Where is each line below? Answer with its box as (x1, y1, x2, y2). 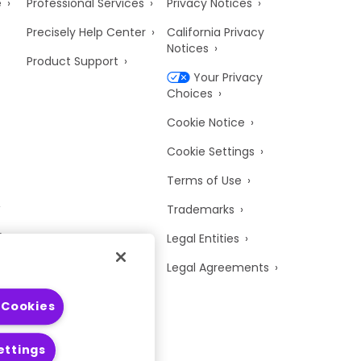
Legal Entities (167, 230, 240, 247)
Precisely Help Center (27, 24, 147, 40)
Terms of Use (167, 172, 243, 189)
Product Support (27, 53, 119, 69)
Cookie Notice (167, 114, 246, 131)
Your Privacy (193, 69, 263, 85)
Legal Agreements (167, 259, 270, 276)
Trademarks (167, 201, 235, 218)
